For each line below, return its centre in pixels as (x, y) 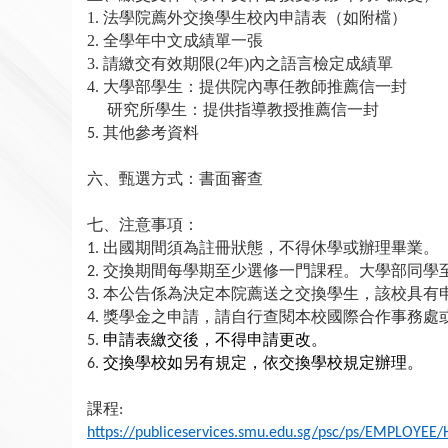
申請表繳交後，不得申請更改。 (215, 340)
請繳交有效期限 (159, 64)
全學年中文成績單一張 (183, 41)
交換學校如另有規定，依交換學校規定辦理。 (263, 363)
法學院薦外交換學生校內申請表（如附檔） (255, 18)
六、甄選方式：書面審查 (175, 179)
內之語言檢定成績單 (321, 64)
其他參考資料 (151, 133)
